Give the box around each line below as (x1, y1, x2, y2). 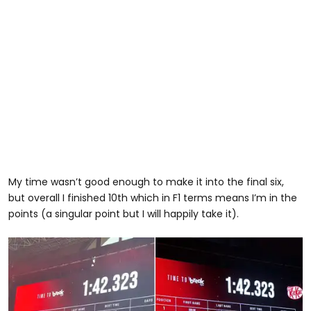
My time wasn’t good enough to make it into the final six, (8, 175, 284, 190)
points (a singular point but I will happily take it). (8, 207, 239, 221)
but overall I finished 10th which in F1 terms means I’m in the (8, 191, 297, 205)
